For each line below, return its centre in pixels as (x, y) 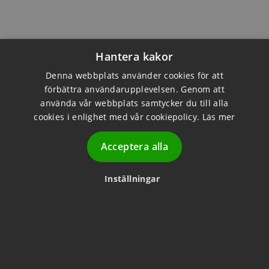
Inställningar (132, 179)
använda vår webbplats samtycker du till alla (134, 103)
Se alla (243, 157)
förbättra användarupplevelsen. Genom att (134, 89)
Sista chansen (50, 147)
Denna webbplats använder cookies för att (134, 75)
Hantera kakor (134, 56)
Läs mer (219, 117)
